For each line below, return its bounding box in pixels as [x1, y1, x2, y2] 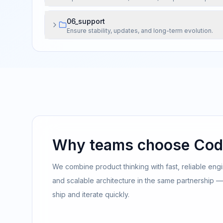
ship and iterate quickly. [52, 190, 129, 199]
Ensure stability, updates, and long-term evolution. [67, 27, 213, 34]
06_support [67, 17, 105, 25]
